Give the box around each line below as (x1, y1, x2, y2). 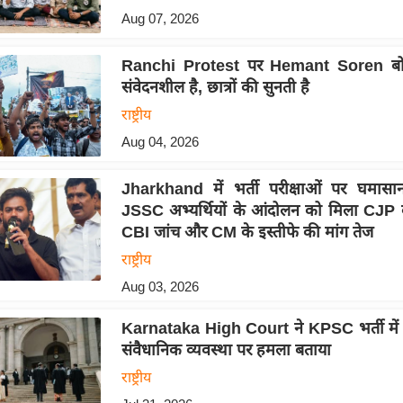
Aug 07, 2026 (121, 10, 199, 26)
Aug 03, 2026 (121, 279, 199, 295)
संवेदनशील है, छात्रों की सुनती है (121, 78, 309, 97)
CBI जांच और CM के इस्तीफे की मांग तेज (121, 223, 373, 242)
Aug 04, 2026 (121, 134, 199, 150)
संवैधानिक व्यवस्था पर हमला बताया (121, 341, 331, 360)
